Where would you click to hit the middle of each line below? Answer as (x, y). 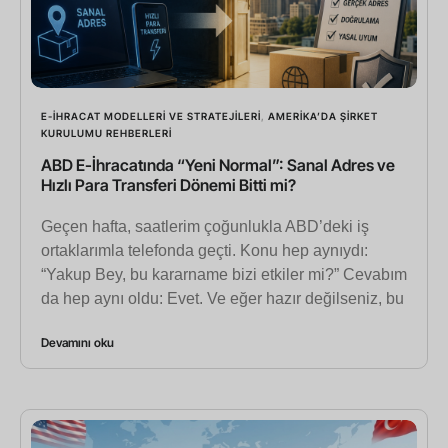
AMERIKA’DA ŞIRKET (323, 116)
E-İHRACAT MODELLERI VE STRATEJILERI (151, 116)
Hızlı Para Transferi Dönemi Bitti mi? (168, 185)
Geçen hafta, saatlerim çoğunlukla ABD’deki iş (205, 227)
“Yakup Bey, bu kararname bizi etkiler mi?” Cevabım (224, 275)
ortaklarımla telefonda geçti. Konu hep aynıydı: (204, 251)
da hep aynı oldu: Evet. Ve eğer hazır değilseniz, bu (222, 299)
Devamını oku (77, 343)
